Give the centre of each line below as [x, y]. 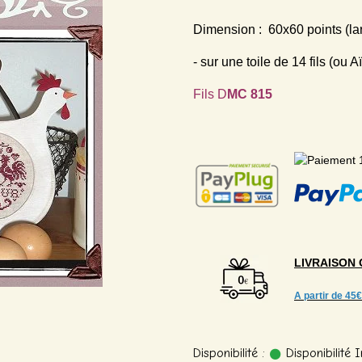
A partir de [318, 296]
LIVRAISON [326, 263]
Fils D [210, 94]
